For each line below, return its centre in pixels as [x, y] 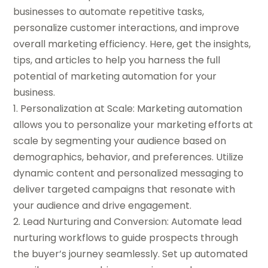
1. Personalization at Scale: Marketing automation [128, 109]
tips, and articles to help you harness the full [117, 60]
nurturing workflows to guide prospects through [126, 238]
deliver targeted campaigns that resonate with [124, 190]
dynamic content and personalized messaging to [129, 173]
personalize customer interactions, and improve [127, 28]
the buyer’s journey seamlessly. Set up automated [131, 254]
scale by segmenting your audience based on [120, 141]
